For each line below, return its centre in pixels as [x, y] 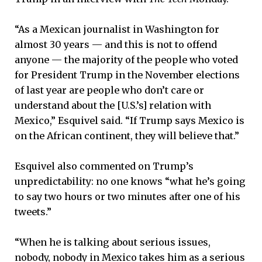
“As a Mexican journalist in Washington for [117, 29]
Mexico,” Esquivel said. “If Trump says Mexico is [130, 120]
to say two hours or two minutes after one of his [127, 197]
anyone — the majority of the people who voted [126, 59]
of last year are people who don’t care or [109, 90]
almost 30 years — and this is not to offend [116, 44]
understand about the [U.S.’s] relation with [113, 105]
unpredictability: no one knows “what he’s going [130, 182]
